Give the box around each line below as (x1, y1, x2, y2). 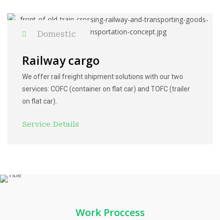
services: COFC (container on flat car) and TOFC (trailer (22, 85, 190, 93)
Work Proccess (75, 206, 145, 219)
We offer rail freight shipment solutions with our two (22, 73, 183, 81)
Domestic (37, 29, 76, 39)
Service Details (22, 119, 79, 129)
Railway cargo (22, 53, 100, 68)
